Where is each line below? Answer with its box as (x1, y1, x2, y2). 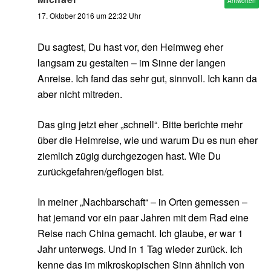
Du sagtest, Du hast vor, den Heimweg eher (38, 40, 223, 54)
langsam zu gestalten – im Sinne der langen (38, 56, 226, 70)
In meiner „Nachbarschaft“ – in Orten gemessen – (38, 195, 247, 209)
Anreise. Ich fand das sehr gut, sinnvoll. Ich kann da (38, 71, 257, 86)
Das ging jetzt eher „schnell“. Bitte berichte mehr (38, 117, 243, 132)
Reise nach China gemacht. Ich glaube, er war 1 (38, 226, 243, 241)
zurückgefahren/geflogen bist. (38, 165, 164, 179)
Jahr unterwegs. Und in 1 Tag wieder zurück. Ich (38, 242, 243, 256)
